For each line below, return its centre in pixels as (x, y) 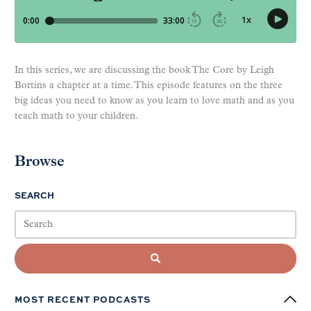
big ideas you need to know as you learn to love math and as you (154, 101)
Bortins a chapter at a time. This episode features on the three (149, 86)
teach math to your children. (78, 117)
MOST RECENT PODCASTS (83, 300)
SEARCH (34, 195)
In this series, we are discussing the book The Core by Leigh (144, 71)
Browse (40, 162)
